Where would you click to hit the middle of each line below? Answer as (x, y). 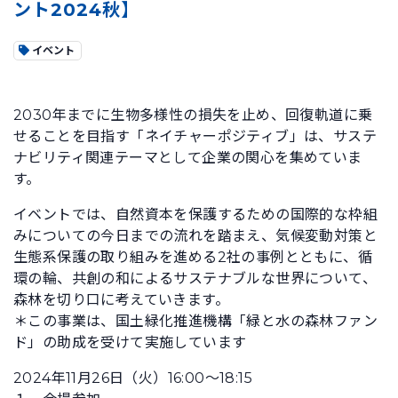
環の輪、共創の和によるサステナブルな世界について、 (195, 279)
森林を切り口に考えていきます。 (121, 300)
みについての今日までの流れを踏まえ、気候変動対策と (195, 236)
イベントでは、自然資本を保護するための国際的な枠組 (195, 215)
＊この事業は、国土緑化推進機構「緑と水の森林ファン (195, 321)
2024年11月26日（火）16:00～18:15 (133, 378)
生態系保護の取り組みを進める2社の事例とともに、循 (193, 257)
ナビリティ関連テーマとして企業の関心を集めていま (188, 158)
